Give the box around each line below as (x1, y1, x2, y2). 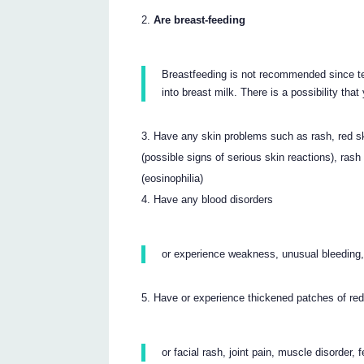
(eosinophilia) (141, 171, 204, 184)
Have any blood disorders (154, 193, 274, 206)
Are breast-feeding (154, 13, 246, 26)
